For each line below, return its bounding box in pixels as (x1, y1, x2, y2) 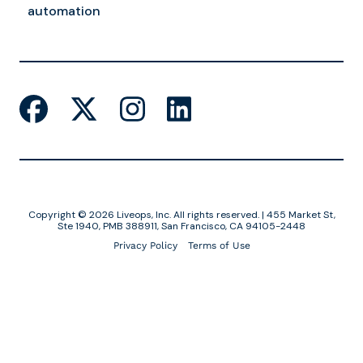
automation (28, 2, 100, 20)
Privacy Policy (113, 240, 177, 252)
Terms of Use (187, 240, 250, 252)
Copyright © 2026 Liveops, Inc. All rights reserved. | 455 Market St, (28, 208, 335, 222)
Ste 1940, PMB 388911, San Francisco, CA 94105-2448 (58, 220, 305, 233)
